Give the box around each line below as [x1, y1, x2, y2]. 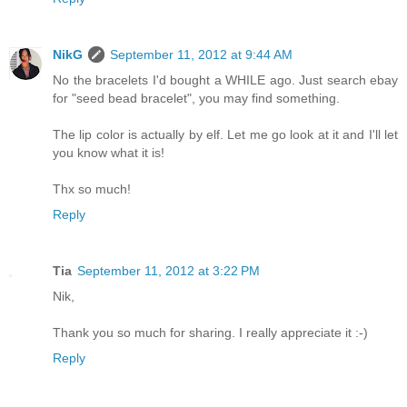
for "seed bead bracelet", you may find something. [53, 90, 340, 105]
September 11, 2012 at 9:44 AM [110, 46, 293, 62]
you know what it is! [53, 144, 164, 160]
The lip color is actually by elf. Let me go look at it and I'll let [53, 126, 398, 142]
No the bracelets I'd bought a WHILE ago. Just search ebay [53, 72, 398, 87]
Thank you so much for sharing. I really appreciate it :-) [53, 324, 368, 340]
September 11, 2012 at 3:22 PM [77, 263, 260, 278]
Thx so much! [53, 181, 131, 196]
